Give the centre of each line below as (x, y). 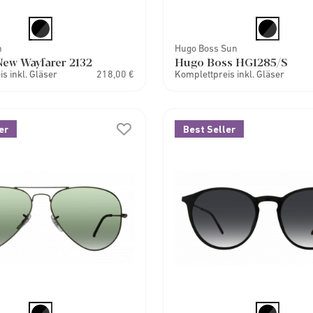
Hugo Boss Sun (206, 48)
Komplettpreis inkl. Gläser (230, 74)
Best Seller (210, 129)
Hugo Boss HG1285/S (232, 62)
